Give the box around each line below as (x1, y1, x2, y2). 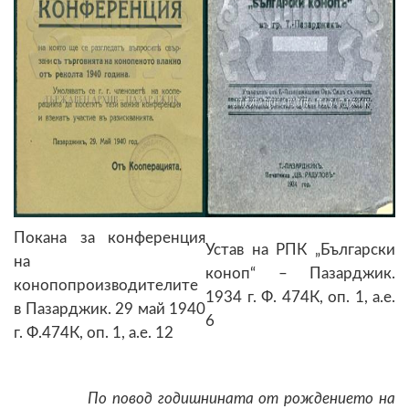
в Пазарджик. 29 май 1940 (14, 300, 205, 317)
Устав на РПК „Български (205, 241, 395, 257)
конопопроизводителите (14, 277, 198, 293)
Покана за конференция (14, 229, 205, 246)
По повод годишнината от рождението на (71, 390, 396, 406)
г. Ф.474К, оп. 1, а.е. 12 (14, 324, 173, 341)
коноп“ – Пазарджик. (205, 265, 395, 281)
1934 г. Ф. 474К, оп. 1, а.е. (205, 288, 395, 305)
